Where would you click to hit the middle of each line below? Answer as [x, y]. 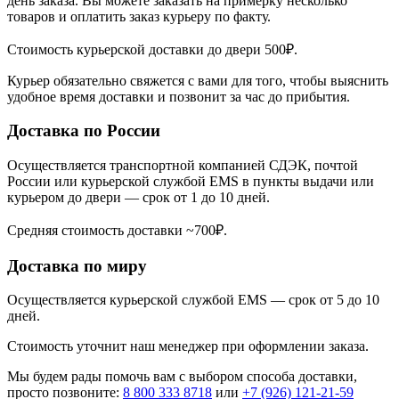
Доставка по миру [77, 265]
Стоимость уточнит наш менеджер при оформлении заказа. [188, 346]
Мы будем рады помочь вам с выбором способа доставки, [182, 377]
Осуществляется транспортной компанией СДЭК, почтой [183, 166]
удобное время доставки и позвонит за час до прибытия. [179, 96]
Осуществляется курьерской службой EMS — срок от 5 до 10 [193, 300]
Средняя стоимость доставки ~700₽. [117, 231]
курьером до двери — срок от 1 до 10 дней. [138, 198]
